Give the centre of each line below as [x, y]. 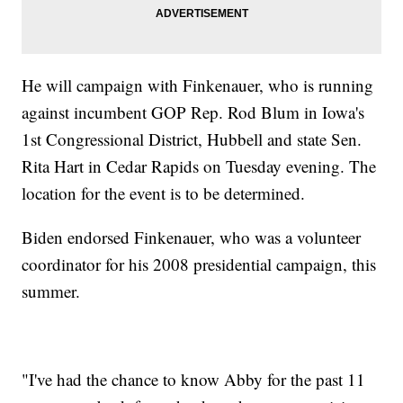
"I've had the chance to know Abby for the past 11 [194, 380]
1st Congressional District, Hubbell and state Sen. [192, 139]
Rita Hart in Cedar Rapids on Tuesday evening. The [199, 166]
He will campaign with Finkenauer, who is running [198, 85]
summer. [51, 291]
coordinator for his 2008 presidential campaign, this [199, 264]
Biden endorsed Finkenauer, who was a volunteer [192, 237]
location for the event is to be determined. [164, 193]
